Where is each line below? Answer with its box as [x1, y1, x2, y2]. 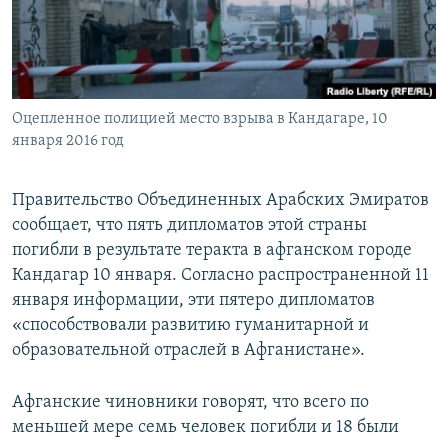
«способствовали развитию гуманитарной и [12, 316, 369, 336]
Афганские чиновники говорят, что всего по [12, 393, 369, 413]
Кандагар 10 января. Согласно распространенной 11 [12, 266, 429, 286]
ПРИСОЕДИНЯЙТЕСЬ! [18, 9, 144, 24]
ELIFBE [36, 83, 74, 98]
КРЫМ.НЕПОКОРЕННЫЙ [36, 47, 176, 62]
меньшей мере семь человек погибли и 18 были [12, 418, 399, 438]
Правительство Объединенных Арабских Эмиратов [12, 191, 429, 211]
